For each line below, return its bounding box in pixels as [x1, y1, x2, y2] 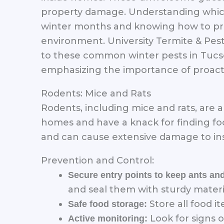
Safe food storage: [68, 198, 147, 209]
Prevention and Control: [41, 154, 154, 166]
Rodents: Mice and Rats [41, 87, 151, 99]
